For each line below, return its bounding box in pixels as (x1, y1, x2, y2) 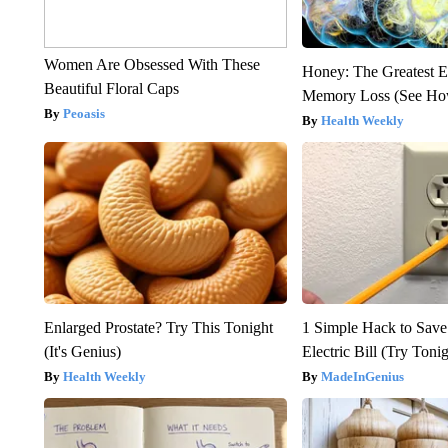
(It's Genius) (43, 343, 121, 361)
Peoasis (62, 106, 105, 122)
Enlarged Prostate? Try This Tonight (43, 319, 273, 337)
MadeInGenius (321, 369, 405, 385)
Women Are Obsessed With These (43, 56, 260, 74)
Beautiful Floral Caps (43, 80, 179, 98)
